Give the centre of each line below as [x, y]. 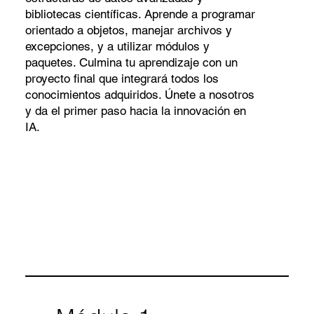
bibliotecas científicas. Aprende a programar [140, 14]
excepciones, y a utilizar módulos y [117, 46]
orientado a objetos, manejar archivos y [128, 30]
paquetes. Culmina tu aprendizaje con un [131, 62]
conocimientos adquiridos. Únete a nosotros [139, 94]
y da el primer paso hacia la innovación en [135, 110]
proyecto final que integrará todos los [122, 78]
